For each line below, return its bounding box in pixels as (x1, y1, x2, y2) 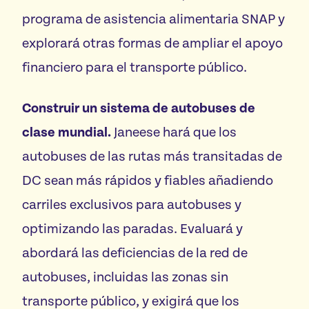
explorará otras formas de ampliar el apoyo (22, 36, 283, 51)
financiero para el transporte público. (22, 60, 250, 75)
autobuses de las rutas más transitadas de (22, 149, 282, 164)
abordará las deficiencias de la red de (22, 246, 248, 261)
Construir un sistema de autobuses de (22, 101, 255, 116)
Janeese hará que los (111, 125, 237, 140)
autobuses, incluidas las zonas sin (22, 270, 228, 285)
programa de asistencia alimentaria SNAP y (22, 12, 285, 27)
